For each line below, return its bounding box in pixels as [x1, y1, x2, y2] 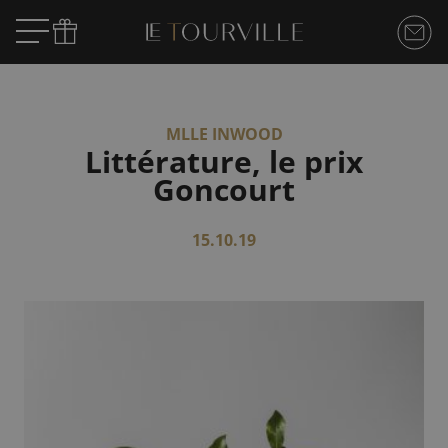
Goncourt [153, 169, 295, 210]
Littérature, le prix [85, 141, 363, 182]
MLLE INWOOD [165, 123, 283, 145]
